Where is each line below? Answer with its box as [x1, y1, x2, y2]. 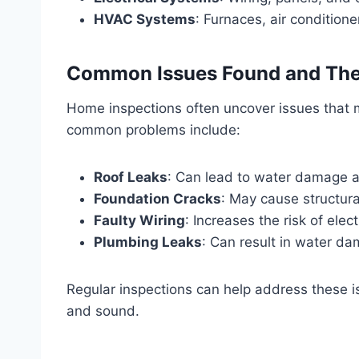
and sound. [67, 302, 139, 319]
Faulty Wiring [94, 212, 185, 228]
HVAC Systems [94, 10, 196, 27]
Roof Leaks [94, 168, 167, 185]
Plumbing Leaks [94, 233, 202, 250]
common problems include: [67, 121, 240, 138]
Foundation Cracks [94, 190, 221, 207]
